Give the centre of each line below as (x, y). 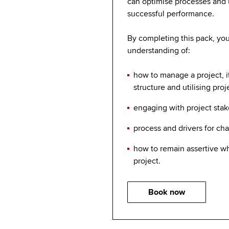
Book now (167, 192)
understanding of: (160, 51)
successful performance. (172, 14)
